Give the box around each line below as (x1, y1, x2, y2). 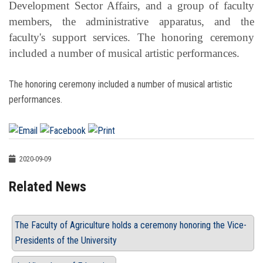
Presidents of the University (15, 235, 117, 247)
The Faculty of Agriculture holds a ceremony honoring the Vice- (15, 220, 247, 231)
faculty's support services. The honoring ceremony (9, 31, 254, 44)
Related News (9, 178, 86, 195)
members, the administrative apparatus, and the (9, 15, 254, 28)
